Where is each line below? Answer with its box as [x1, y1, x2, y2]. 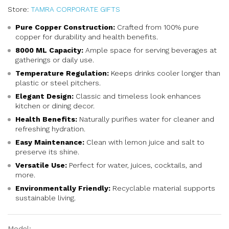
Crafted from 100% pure [115, 23, 199, 31]
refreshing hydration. [15, 125, 85, 133]
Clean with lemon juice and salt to [84, 138, 204, 146]
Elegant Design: [15, 92, 74, 100]
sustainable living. [15, 194, 76, 202]
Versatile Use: [15, 161, 67, 169]
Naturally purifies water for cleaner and [77, 115, 214, 123]
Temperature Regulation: [15, 69, 109, 77]
